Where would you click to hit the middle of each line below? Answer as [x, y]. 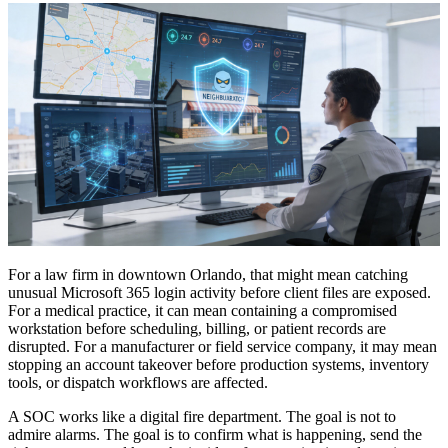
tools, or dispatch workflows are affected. [138, 382]
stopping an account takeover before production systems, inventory [218, 364]
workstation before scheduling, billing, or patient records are [197, 328]
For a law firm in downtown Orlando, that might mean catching [208, 274]
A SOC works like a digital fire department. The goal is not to [202, 416]
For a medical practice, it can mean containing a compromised [202, 310]
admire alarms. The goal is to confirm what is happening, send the [215, 434]
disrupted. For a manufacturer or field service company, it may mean [222, 346]
